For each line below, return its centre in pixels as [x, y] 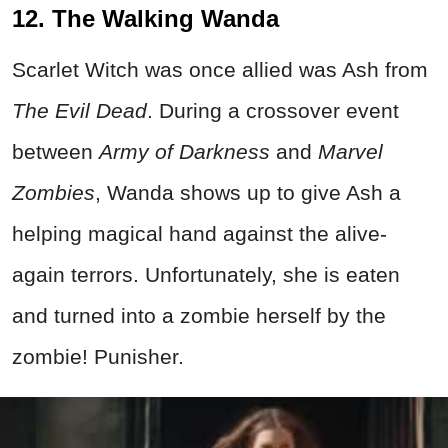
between [55, 151]
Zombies [53, 192]
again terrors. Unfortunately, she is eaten [206, 274]
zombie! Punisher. [98, 356]
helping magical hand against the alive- [199, 233]
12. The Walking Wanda [145, 18]
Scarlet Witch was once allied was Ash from [220, 69]
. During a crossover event [273, 110]
